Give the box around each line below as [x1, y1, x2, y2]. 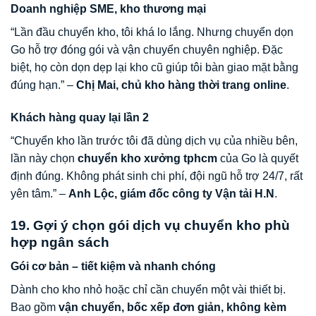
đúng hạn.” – [11, 79, 76, 92]
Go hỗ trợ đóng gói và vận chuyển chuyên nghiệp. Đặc [11, 44, 283, 56]
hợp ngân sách [11, 234, 109, 250]
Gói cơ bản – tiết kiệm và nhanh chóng [11, 260, 216, 273]
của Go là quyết [217, 152, 298, 164]
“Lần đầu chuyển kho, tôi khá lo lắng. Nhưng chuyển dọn [11, 26, 293, 39]
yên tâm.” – [11, 187, 68, 200]
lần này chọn [11, 152, 78, 164]
